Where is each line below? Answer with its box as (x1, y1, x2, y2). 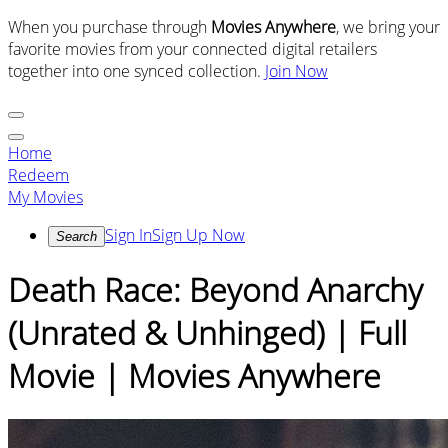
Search (56, 229, 97, 244)
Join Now (265, 60, 328, 82)
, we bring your (336, 16, 440, 38)
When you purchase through (8, 16, 211, 38)
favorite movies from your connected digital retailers (8, 38, 377, 60)
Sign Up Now (152, 224, 245, 246)
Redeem (8, 164, 69, 186)
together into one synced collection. (8, 60, 261, 82)
